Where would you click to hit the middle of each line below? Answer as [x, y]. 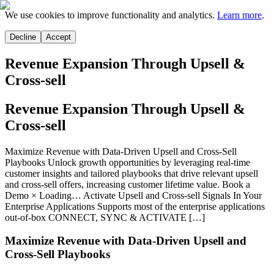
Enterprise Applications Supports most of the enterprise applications [135, 206]
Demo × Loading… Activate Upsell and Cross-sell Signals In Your [133, 195]
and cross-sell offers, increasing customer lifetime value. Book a [128, 184]
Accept [58, 37]
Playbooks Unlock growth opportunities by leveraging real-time [128, 162]
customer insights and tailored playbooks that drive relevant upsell [131, 173]
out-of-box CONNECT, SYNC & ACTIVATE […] [105, 217]
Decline [23, 37]
